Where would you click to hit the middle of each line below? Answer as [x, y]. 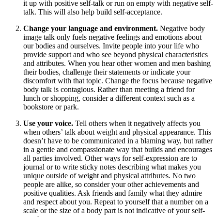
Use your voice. [49, 123]
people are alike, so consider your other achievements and [111, 184]
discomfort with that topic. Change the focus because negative [118, 80]
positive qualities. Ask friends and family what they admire [113, 193]
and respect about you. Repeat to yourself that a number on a [116, 201]
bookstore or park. [51, 107]
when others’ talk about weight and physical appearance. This [117, 132]
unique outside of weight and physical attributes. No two [109, 175]
